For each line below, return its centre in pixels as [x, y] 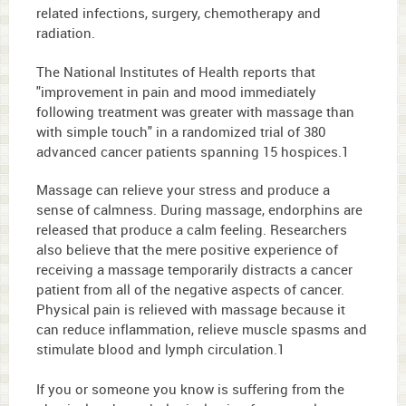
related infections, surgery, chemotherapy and [179, 13]
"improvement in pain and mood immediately [176, 91]
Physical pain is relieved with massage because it [191, 309]
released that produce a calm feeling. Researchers [192, 229]
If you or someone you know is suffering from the [190, 388]
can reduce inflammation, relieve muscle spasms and [202, 329]
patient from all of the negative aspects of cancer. [190, 289]
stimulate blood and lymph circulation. [157, 348]
